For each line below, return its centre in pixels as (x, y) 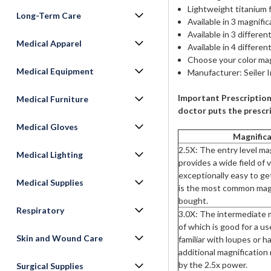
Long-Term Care (49, 15)
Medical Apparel (49, 43)
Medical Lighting (50, 155)
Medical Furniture (52, 99)
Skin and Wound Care (60, 238)
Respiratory (40, 210)
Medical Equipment (55, 71)
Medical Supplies (50, 182)
